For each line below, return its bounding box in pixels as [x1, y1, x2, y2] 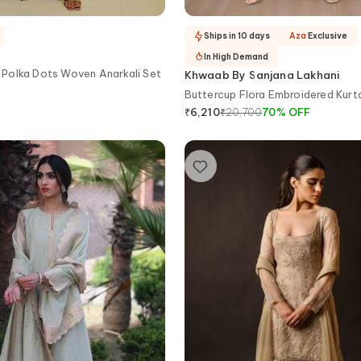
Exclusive [307, 31, 347, 42]
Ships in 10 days [203, 31, 270, 42]
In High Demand [203, 51, 268, 62]
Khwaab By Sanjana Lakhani [184, 68, 340, 81]
